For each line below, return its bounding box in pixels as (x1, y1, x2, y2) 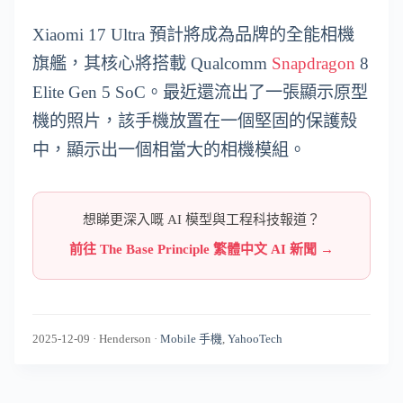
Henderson (99, 332, 151, 346)
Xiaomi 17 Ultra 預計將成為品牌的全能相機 (32, 25, 354, 45)
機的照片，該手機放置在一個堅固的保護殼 (32, 112, 357, 131)
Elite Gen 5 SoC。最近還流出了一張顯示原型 (32, 83, 368, 103)
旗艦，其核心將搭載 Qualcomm (32, 54, 272, 74)
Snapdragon (272, 54, 355, 74)
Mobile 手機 (160, 332, 222, 346)
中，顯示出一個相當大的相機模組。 (32, 140, 306, 160)
